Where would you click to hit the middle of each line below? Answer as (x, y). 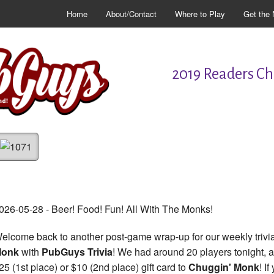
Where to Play (200, 14)
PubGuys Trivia (77, 252)
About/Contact (131, 14)
